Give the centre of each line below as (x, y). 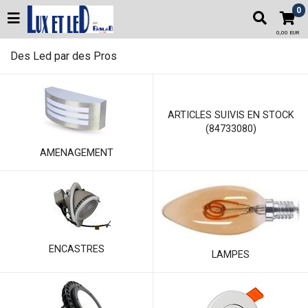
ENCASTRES (76, 249)
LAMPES (231, 254)
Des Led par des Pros (64, 56)
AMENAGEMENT (76, 153)
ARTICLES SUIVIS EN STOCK (231, 115)
